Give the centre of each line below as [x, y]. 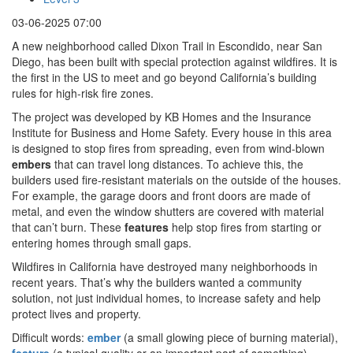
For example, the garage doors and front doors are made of [161, 195]
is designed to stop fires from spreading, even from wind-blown [168, 148]
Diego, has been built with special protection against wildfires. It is [175, 61]
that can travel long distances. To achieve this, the [177, 164]
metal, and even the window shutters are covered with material [168, 211]
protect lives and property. [76, 314]
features [147, 227]
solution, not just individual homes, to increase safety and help [166, 298]
